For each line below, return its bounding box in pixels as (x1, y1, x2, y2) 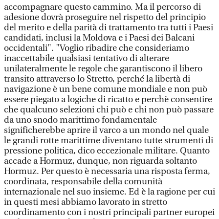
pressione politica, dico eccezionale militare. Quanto (4, 146, 210, 156)
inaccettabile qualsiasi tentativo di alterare (4, 53, 169, 64)
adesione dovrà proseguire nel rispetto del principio (4, 12, 206, 22)
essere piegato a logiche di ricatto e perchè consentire (4, 94, 212, 105)
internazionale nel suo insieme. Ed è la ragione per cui (4, 187, 215, 197)
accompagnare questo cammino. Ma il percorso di (4, 2, 201, 12)
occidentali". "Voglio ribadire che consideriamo (4, 43, 189, 53)
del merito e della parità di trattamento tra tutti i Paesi (4, 22, 213, 33)
